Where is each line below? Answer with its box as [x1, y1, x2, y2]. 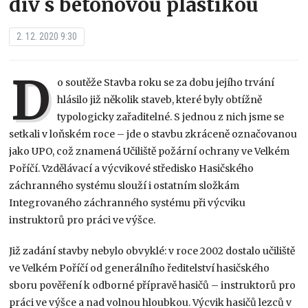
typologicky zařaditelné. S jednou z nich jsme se [57, 110, 285, 123]
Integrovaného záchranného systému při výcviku [9, 196, 246, 209]
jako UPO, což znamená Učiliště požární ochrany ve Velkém [9, 144, 290, 157]
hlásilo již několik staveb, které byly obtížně [57, 93, 263, 106]
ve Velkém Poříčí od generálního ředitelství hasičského [9, 261, 270, 274]
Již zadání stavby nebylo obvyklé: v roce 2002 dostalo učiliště [9, 244, 296, 257]
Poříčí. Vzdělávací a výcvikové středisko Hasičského [9, 162, 254, 175]
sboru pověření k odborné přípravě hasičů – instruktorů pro [9, 278, 296, 291]
